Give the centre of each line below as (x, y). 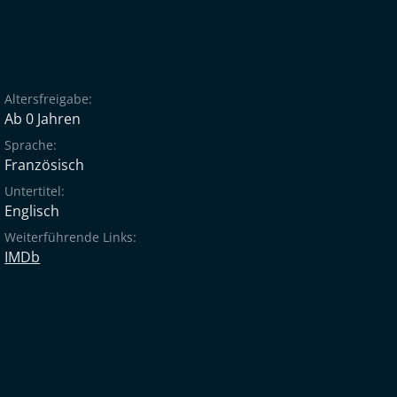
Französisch (45, 165)
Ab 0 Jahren (43, 119)
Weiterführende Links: (71, 237)
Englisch (32, 211)
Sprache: (31, 145)
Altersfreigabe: (49, 99)
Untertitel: (35, 191)
